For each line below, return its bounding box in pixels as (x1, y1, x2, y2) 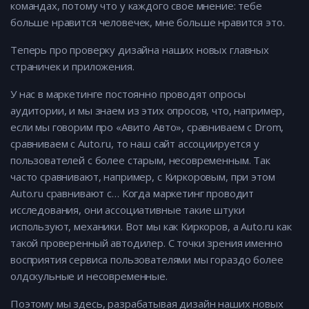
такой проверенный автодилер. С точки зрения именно (10, 236, 283, 250)
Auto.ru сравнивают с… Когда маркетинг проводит (10, 186, 255, 201)
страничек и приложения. (10, 59, 134, 74)
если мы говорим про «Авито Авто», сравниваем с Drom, (10, 120, 284, 134)
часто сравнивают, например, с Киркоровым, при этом (10, 170, 275, 184)
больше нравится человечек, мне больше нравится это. (10, 15, 285, 30)
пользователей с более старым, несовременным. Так (10, 153, 270, 168)
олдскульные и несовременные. (10, 269, 168, 283)
